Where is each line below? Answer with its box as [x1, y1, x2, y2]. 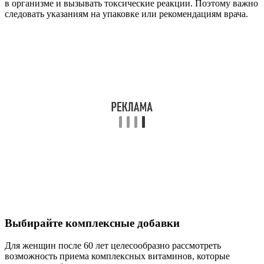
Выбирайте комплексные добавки [5, 216, 180, 229]
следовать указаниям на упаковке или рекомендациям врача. [5, 8, 248, 19]
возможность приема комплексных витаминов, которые [5, 251, 230, 262]
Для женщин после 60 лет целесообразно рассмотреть [5, 240, 221, 251]
